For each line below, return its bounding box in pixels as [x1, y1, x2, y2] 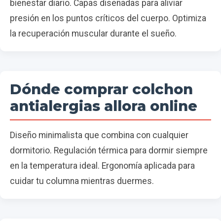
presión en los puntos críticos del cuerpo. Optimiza [10, 13, 206, 24]
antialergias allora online [10, 97, 197, 115]
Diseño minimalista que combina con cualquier [10, 130, 188, 141]
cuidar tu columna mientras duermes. [10, 176, 154, 186]
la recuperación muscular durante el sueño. [10, 29, 177, 39]
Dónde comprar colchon [10, 80, 193, 98]
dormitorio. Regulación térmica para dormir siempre [10, 146, 208, 156]
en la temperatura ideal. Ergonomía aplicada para [10, 161, 195, 171]
